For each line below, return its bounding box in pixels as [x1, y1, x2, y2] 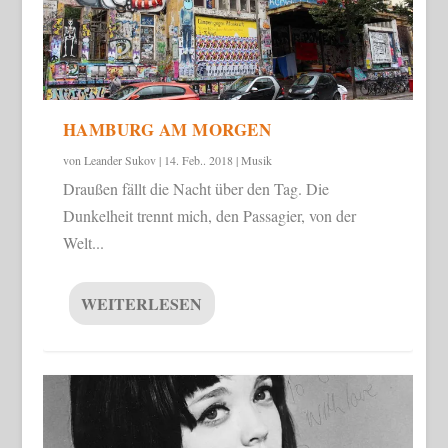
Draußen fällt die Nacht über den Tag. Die [62, 177, 329, 199]
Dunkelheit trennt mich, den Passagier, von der [62, 204, 356, 226]
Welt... [62, 231, 104, 253]
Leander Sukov [83, 151, 156, 168]
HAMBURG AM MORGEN [62, 116, 272, 142]
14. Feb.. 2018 [163, 151, 233, 168]
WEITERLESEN [80, 291, 202, 315]
